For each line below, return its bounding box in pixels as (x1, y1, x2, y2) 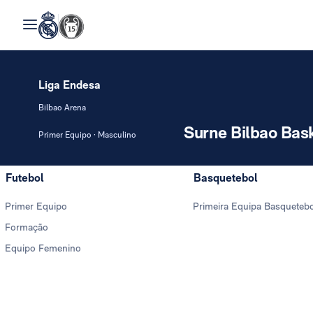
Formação (5, 221, 48, 233)
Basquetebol (193, 171, 257, 184)
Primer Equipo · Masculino (38, 130, 136, 140)
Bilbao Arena (38, 103, 86, 112)
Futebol (6, 171, 43, 184)
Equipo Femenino (5, 242, 81, 254)
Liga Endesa (38, 78, 101, 92)
